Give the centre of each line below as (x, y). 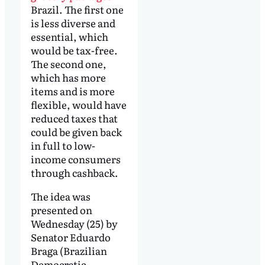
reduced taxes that (74, 118)
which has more (68, 77)
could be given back (76, 131)
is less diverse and (73, 22)
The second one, (68, 63)
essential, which (69, 36)
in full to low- (63, 145)
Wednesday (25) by (74, 223)
